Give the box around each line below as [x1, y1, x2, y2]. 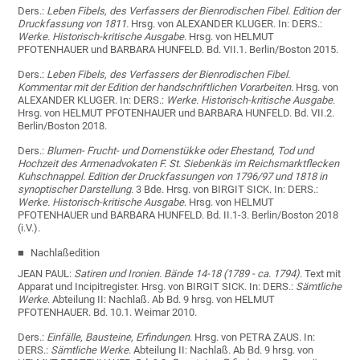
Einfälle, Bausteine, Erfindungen [47, 331, 190, 343]
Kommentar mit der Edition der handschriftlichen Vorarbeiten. [18, 81, 294, 93]
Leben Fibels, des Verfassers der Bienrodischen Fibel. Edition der [47, 5, 341, 17]
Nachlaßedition [28, 247, 100, 259]
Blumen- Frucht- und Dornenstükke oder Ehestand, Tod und [47, 145, 314, 157]
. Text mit [300, 268, 342, 280]
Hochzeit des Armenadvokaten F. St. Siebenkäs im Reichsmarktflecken [18, 157, 340, 170]
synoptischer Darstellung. [18, 183, 134, 195]
